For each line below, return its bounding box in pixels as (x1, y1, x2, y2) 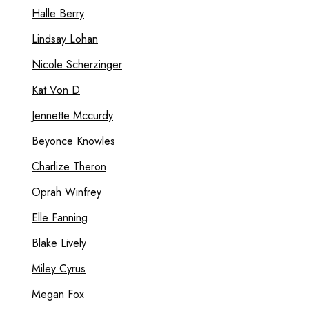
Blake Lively (32, 235, 86, 251)
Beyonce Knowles (32, 133, 115, 149)
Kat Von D (32, 82, 80, 98)
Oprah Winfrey (32, 184, 101, 200)
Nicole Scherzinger (32, 57, 122, 72)
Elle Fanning (32, 210, 88, 226)
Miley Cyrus (32, 261, 86, 277)
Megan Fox (32, 286, 84, 302)
